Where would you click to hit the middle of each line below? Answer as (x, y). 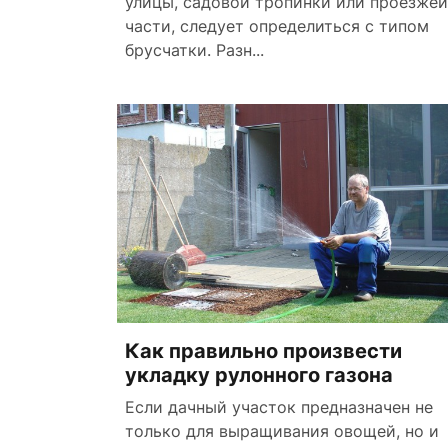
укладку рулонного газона (259, 375)
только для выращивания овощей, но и (282, 431)
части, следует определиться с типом (277, 26)
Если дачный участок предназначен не (279, 407)
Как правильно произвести (263, 351)
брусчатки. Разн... (194, 50)
